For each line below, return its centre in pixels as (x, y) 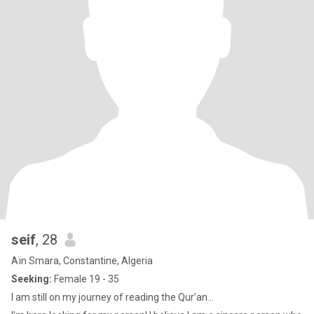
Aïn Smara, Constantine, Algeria (82, 261)
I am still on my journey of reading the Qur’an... (112, 297)
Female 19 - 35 (86, 279)
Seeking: (32, 279)
